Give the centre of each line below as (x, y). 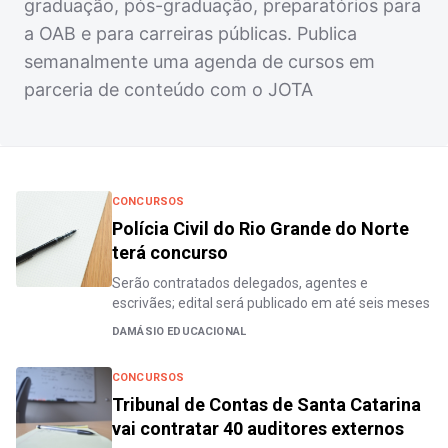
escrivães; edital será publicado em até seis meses (271, 302)
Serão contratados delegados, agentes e (240, 282)
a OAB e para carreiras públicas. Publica (190, 33)
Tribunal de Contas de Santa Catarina (266, 404)
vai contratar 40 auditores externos (258, 428)
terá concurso (170, 252)
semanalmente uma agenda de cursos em (199, 61)
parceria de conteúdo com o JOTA (168, 89)
